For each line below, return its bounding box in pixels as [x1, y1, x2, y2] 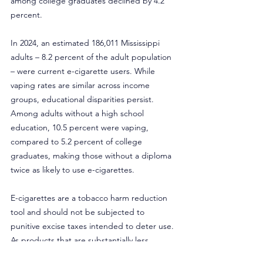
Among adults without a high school [11, 108, 146, 119]
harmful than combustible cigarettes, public [11, 249, 174, 259]
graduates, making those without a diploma [11, 150, 174, 161]
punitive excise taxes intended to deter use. [11, 221, 176, 231]
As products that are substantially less [11, 235, 151, 245]
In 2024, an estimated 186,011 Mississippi [11, 38, 162, 48]
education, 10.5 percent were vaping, [11, 122, 151, 133]
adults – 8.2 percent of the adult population [11, 52, 174, 62]
